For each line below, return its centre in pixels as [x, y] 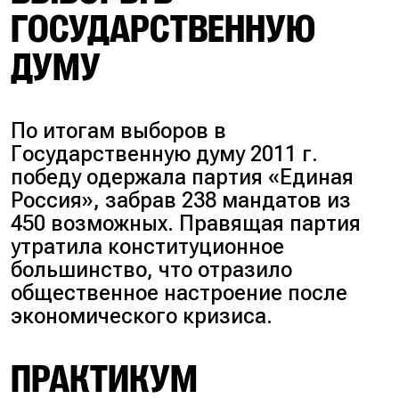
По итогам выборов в [119, 131]
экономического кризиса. [142, 317]
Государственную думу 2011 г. [165, 155]
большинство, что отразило [152, 270]
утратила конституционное [148, 247]
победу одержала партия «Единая [183, 178]
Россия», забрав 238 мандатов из [181, 201]
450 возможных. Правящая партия [186, 224]
